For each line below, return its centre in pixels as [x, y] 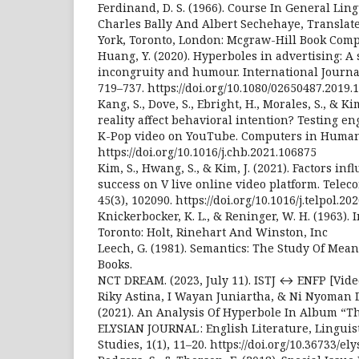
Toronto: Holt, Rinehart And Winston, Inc [213, 232]
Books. [115, 264]
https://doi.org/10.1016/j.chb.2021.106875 [207, 151]
